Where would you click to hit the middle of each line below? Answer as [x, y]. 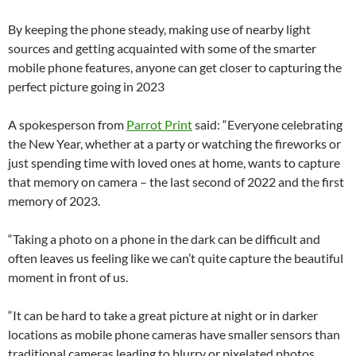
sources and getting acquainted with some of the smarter [162, 48]
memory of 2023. [55, 200]
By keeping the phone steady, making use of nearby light [159, 29]
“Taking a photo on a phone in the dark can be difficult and [164, 238]
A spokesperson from [66, 124]
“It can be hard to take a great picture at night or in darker [163, 315]
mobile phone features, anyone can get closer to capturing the [175, 67]
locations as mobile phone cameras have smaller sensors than [174, 334]
